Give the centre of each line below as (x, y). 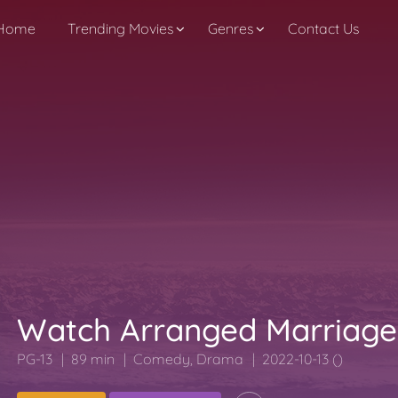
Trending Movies (120, 28)
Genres (230, 28)
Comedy (162, 359)
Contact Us (323, 28)
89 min (93, 359)
